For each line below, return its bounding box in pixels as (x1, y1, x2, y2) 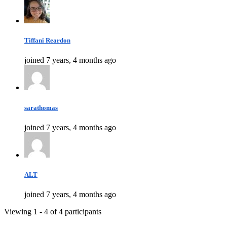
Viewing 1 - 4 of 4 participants (4, 207, 101, 216)
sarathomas (24, 103, 58, 111)
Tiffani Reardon (24, 36, 70, 45)
